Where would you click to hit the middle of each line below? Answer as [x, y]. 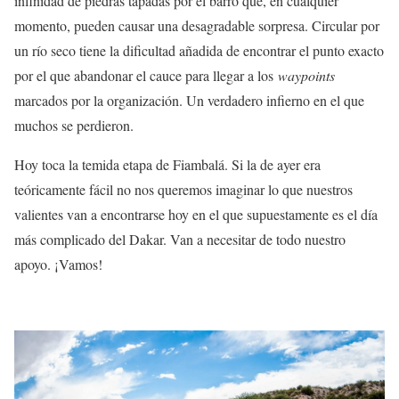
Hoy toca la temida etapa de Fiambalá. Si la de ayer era [167, 164]
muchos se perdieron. [74, 125]
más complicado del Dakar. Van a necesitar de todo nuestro [180, 239]
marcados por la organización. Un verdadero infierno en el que [189, 100]
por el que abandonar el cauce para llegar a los [146, 75]
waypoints [306, 75]
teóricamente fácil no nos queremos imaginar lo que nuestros [183, 189]
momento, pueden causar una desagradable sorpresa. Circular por [197, 25]
